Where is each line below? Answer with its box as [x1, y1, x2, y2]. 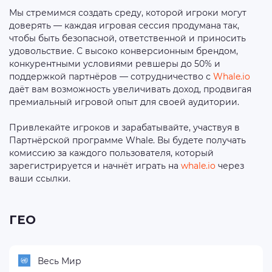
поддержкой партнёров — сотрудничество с [9, 71, 213, 82]
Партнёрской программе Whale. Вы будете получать [9, 135, 246, 146]
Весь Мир [38, 255, 81, 267]
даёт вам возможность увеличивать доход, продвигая [9, 84, 251, 95]
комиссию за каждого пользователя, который [9, 148, 214, 158]
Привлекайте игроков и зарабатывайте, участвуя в [9, 122, 240, 133]
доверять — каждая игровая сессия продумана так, [9, 20, 239, 31]
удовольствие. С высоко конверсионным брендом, [9, 46, 238, 56]
